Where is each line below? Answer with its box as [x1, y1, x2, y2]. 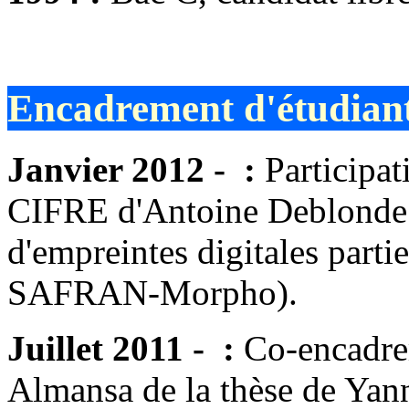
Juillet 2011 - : [7, 328, 244, 368]
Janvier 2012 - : [7, 149, 265, 189]
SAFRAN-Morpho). [7, 272, 298, 312]
